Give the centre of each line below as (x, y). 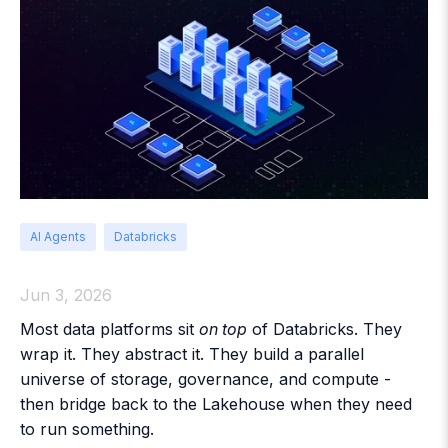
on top (223, 329)
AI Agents (58, 237)
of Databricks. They (324, 329)
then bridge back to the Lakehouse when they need (216, 404)
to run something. (87, 429)
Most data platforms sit (109, 329)
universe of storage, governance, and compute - (205, 379)
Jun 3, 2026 (66, 295)
